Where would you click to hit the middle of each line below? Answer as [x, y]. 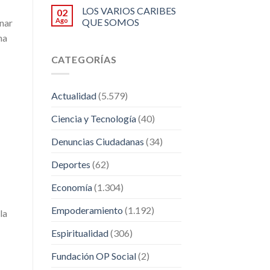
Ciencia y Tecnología [93, 119]
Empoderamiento [87, 210]
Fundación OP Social [93, 256]
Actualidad [74, 96]
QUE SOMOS [110, 22]
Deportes [71, 165]
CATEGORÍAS [84, 59]
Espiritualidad [80, 233]
